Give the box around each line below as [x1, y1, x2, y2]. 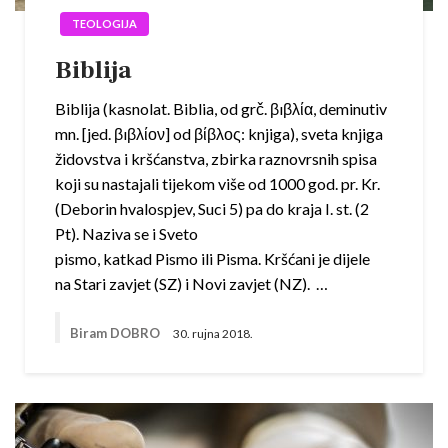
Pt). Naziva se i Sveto [55, 224, 198, 244]
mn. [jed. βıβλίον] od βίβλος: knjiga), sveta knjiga [55, 124, 383, 144]
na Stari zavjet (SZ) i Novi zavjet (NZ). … [55, 274, 328, 294]
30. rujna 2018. [173, 325, 253, 341]
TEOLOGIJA [72, 17, 137, 31]
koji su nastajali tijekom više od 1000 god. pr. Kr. [55, 174, 380, 194]
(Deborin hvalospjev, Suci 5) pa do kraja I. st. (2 [55, 199, 369, 219]
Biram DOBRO [70, 325, 163, 342]
